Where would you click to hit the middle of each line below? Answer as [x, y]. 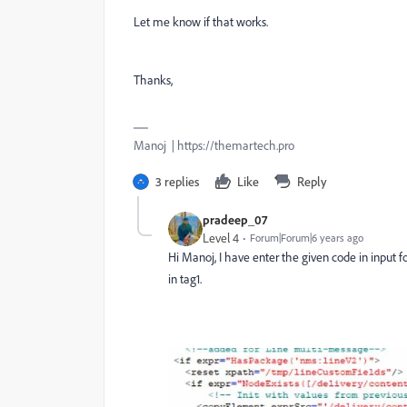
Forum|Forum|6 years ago [307, 238]
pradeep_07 [235, 219]
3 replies [177, 181]
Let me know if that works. [201, 22]
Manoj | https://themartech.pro [214, 145]
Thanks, [153, 80]
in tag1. [185, 279]
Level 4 [221, 238]
